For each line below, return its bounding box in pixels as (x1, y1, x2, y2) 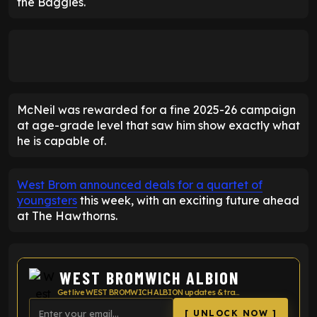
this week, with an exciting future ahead (77, 192, 299, 207)
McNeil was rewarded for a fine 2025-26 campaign (17, 102, 296, 117)
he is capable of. (17, 133, 106, 148)
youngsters (17, 192, 77, 207)
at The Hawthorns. (17, 208, 117, 223)
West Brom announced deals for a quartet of (17, 177, 263, 192)
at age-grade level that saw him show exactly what (17, 117, 300, 132)
